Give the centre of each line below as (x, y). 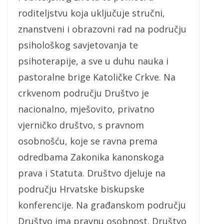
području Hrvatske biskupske (81, 189)
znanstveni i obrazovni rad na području (102, 29)
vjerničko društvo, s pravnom (81, 125)
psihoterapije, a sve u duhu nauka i (93, 61)
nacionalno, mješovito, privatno (86, 109)
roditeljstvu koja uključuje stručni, (91, 13)
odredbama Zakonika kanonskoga (91, 157)
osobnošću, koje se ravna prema (88, 141)
